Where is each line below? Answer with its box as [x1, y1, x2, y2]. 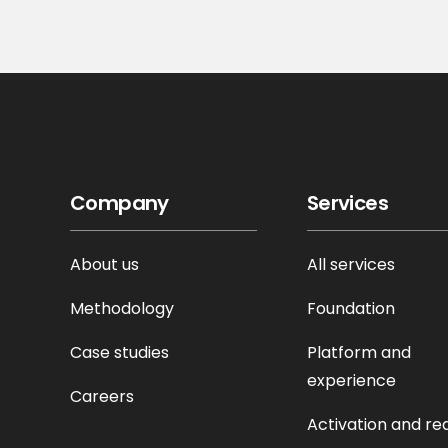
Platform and [306, 341, 411, 364]
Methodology [70, 297, 174, 320]
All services [306, 253, 395, 276]
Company [70, 189, 169, 217]
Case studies [70, 341, 169, 364]
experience [306, 369, 396, 392]
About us [70, 253, 139, 276]
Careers [70, 385, 134, 408]
